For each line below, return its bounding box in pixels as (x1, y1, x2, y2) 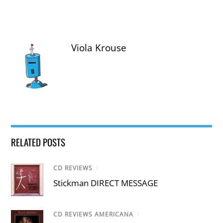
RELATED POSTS (11, 134, 66, 149)
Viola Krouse (71, 41, 127, 54)
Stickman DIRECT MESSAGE (53, 177, 158, 189)
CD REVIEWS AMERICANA (53, 210, 134, 219)
